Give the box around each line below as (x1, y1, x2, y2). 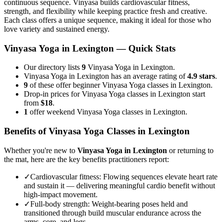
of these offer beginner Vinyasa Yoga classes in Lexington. (28, 81, 213, 90)
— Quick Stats (114, 43, 175, 54)
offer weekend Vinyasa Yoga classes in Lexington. (28, 108, 187, 116)
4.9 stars (187, 72, 215, 81)
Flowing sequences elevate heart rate (103, 172, 218, 181)
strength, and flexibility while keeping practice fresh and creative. (4, 6, 207, 15)
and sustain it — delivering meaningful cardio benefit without (24, 181, 215, 190)
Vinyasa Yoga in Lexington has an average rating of (24, 72, 187, 81)
